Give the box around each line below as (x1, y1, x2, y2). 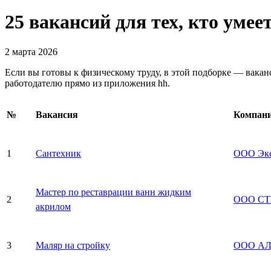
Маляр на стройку (36, 240, 110, 250)
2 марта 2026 (5, 46, 57, 57)
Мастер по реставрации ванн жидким (36, 186, 191, 197)
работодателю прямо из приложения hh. (5, 77, 170, 88)
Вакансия (36, 109, 78, 120)
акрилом (36, 201, 71, 212)
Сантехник (36, 148, 81, 158)
